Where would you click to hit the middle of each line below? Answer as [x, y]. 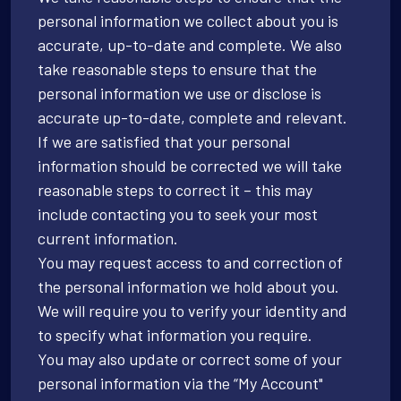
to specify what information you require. [175, 334]
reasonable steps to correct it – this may [175, 189]
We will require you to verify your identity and [192, 310]
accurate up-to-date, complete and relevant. [192, 117]
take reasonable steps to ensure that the [177, 68]
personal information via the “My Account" [180, 383]
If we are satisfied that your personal [164, 141]
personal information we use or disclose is [179, 93]
